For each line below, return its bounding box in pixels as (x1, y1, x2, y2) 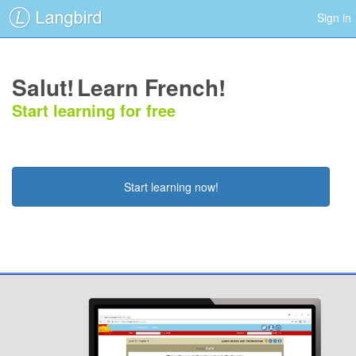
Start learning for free (12, 98, 176, 122)
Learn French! (77, 70, 226, 103)
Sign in (317, 10, 351, 25)
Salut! (12, 70, 74, 103)
